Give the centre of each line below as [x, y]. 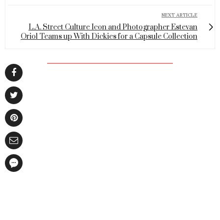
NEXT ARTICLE [179, 15]
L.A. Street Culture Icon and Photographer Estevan [113, 27]
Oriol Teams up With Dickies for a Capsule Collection [109, 37]
